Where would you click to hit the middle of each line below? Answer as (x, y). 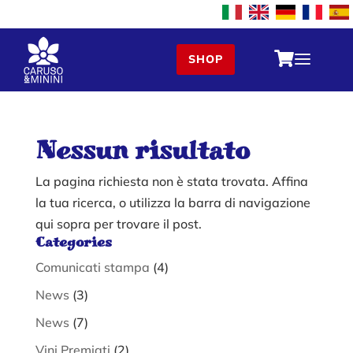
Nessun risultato (142, 150)
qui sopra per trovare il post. (118, 223)
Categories (73, 242)
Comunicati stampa (92, 267)
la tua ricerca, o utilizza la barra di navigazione (173, 202)
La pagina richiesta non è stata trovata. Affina (171, 181)
